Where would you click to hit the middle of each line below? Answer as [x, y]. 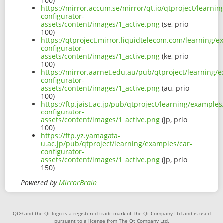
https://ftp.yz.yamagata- [81, 136]
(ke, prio [174, 56]
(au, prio [174, 88]
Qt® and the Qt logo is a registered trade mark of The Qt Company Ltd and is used [111, 213]
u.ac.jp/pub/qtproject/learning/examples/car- [116, 144]
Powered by [40, 183]
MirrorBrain [78, 183]
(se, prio [174, 24]
